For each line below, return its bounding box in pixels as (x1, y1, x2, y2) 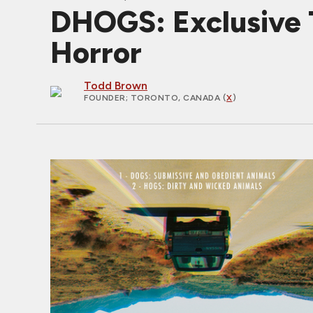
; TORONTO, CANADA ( (125, 93, 226, 103)
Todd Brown (84, 79, 147, 92)
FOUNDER (84, 93, 126, 103)
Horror (50, 35, 142, 71)
